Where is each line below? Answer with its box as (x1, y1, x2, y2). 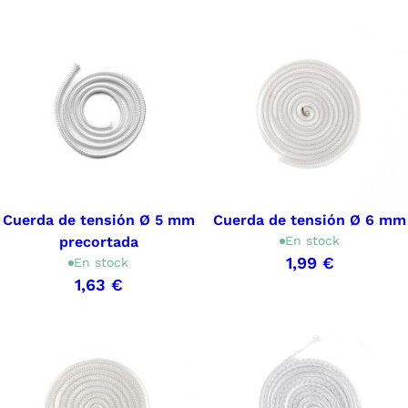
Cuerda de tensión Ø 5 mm (2, 211, 195, 229)
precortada (58, 233, 138, 251)
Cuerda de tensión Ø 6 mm (213, 211, 406, 229)
